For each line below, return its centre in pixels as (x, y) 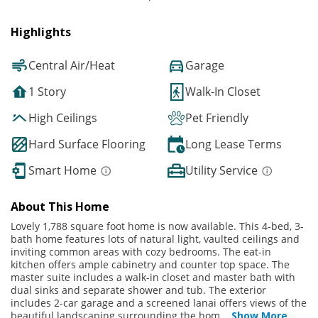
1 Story (47, 92)
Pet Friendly (217, 118)
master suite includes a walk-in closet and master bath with (153, 278)
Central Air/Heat (72, 66)
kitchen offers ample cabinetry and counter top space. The (150, 265)
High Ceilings (63, 118)
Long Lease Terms (234, 144)
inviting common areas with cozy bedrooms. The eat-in (141, 252)
